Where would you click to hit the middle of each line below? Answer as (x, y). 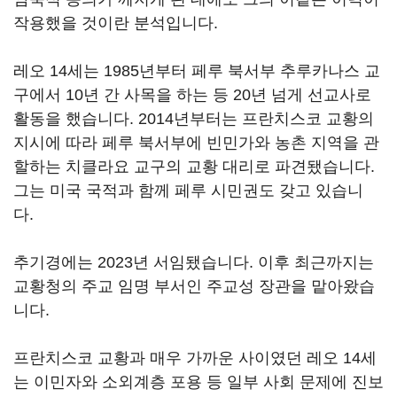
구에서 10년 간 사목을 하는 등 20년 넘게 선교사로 (192, 95)
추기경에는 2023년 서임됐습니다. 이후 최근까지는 (194, 262)
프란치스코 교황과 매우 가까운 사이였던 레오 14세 (195, 358)
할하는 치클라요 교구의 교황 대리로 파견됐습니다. (194, 167)
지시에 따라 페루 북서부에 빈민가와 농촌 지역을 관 (196, 143)
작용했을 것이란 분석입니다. (118, 23)
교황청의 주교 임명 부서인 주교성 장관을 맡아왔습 (194, 286)
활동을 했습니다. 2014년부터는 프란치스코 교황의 (194, 119)
